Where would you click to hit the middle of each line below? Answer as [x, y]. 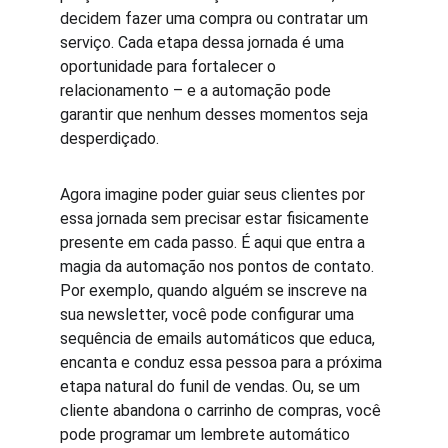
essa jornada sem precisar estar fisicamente [216, 218]
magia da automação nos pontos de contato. [219, 266]
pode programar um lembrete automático [207, 434]
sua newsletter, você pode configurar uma [209, 314]
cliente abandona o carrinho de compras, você [222, 410]
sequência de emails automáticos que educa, [219, 338]
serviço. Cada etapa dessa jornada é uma [204, 42]
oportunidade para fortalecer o [170, 66]
